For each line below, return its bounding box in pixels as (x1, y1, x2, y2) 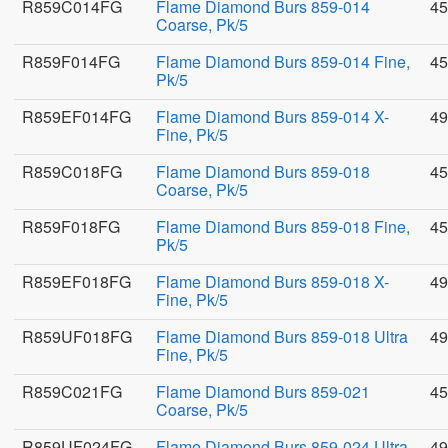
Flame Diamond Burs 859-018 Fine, (156, 215, 410, 238)
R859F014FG (22, 50, 120, 73)
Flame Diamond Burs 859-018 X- (156, 270, 389, 293)
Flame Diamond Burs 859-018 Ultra (156, 325, 408, 348)
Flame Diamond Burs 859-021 (156, 380, 370, 403)
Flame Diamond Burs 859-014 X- (156, 105, 389, 128)
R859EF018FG (22, 270, 131, 293)
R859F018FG (22, 215, 120, 238)
